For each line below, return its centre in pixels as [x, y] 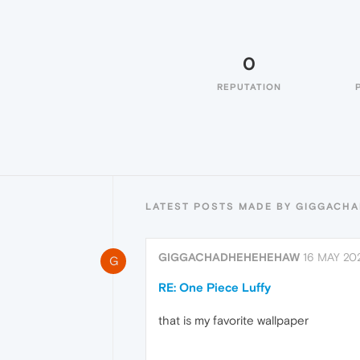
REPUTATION [249, 87]
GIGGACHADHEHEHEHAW [229, 257]
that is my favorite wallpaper [233, 320]
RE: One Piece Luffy [215, 287]
